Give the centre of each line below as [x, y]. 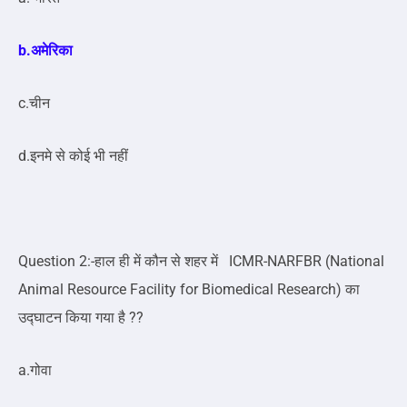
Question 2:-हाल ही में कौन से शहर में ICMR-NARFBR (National [201, 262]
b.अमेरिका [47, 51]
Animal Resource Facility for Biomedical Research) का [189, 290]
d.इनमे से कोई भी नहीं [75, 156]
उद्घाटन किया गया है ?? [81, 318]
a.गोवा [37, 371]
